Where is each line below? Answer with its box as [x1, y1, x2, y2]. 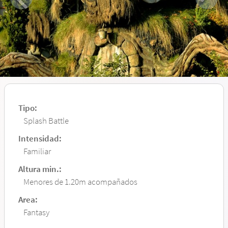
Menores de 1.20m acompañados [23, 176, 137, 187]
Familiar [23, 145, 51, 157]
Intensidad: [18, 132, 62, 144]
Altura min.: [18, 163, 62, 175]
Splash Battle [23, 115, 69, 126]
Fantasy [23, 206, 49, 218]
